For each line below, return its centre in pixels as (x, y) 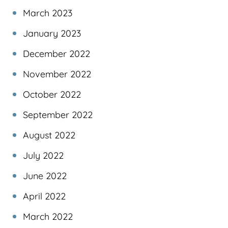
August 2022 (49, 135)
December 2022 (56, 53)
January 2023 (52, 33)
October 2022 (52, 94)
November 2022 (57, 74)
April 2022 (44, 196)
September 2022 (58, 115)
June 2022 (45, 176)
